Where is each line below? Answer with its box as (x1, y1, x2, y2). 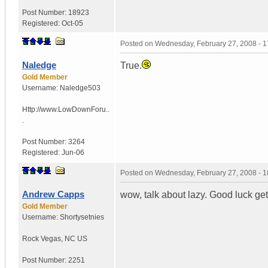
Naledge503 (60, 83, 100, 92)
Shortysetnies (60, 212, 104, 221)
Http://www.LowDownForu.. (22, 105, 109, 114)
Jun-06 (62, 148, 84, 157)
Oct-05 (62, 19, 83, 28)
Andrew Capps (22, 188, 84, 199)
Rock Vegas (22, 234, 61, 243)
